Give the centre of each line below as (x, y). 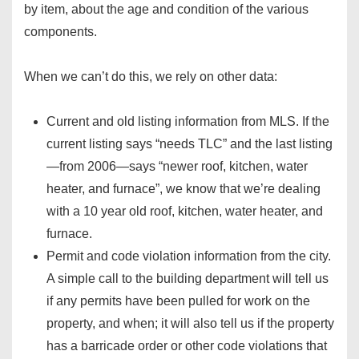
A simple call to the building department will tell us (188, 279)
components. (61, 32)
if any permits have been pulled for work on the (178, 301)
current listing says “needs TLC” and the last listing (190, 144)
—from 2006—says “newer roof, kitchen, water (177, 167)
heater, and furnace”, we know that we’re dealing (184, 189)
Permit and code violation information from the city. (189, 256)
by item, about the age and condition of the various (166, 10)
